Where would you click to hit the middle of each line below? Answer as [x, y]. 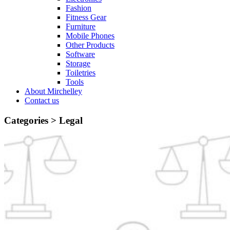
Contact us [42, 100]
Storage [78, 63]
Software [80, 54]
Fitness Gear [86, 17]
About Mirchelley [53, 91]
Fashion [79, 8]
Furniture [81, 26]
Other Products [90, 45]
